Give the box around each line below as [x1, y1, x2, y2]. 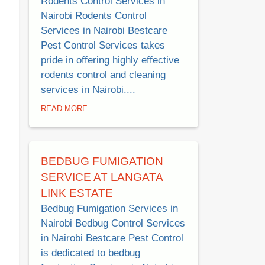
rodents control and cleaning [41, 69, 166, 80]
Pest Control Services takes [41, 39, 165, 51]
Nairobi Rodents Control [41, 9, 147, 21]
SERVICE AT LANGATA [41, 171, 163, 184]
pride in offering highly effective [41, 54, 179, 66]
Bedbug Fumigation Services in [41, 203, 178, 215]
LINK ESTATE [41, 187, 113, 200]
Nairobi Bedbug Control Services [41, 218, 185, 230]
